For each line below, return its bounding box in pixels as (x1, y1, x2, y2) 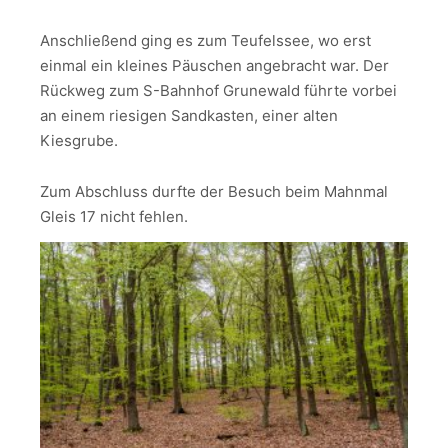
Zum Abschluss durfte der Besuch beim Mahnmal (40, 181, 388, 201)
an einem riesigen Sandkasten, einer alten (40, 106, 338, 126)
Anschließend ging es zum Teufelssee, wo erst (40, 31, 371, 51)
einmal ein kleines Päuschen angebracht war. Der (40, 56, 389, 76)
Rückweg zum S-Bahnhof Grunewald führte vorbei (40, 81, 397, 101)
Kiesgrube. (40, 131, 118, 151)
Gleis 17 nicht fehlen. (40, 206, 188, 226)
